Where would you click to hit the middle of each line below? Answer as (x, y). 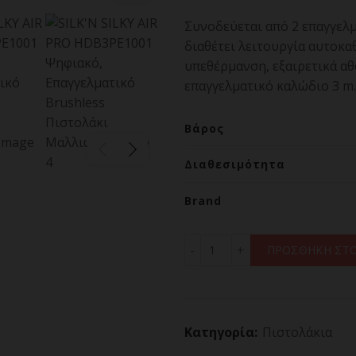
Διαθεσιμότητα (234, 164)
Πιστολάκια (297, 332)
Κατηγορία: (222, 332)
